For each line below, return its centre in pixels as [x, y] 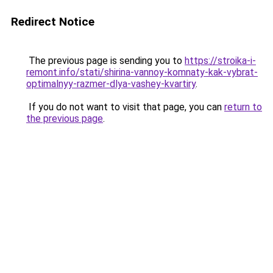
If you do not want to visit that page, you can [125, 107]
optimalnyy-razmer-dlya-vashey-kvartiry [111, 84]
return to [243, 107]
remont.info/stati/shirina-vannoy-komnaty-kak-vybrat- [142, 72]
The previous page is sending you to [105, 61]
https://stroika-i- [220, 61]
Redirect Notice [53, 22]
